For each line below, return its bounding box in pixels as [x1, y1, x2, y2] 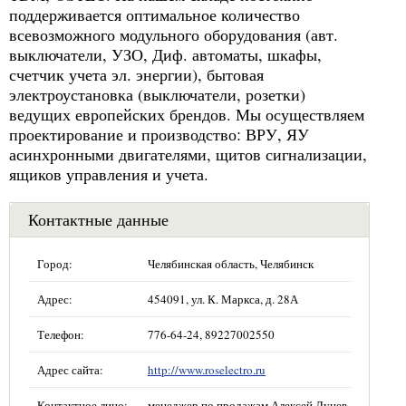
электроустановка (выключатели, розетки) [9, 83, 305, 105]
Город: [37, 256, 72, 272]
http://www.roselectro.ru [148, 362, 266, 378]
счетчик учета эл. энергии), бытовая [9, 63, 264, 85]
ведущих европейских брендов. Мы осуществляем [9, 103, 364, 125]
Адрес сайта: [37, 362, 103, 378]
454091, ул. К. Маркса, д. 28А [148, 291, 298, 307]
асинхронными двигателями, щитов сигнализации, [9, 143, 367, 165]
